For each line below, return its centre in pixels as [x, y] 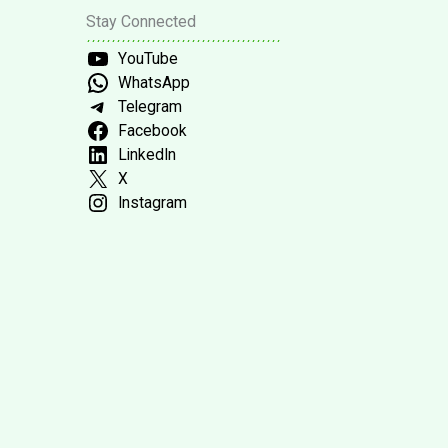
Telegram [149, 106]
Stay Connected [141, 21]
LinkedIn [146, 154]
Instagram [152, 202]
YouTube [147, 58]
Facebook [152, 130]
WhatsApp [153, 82]
